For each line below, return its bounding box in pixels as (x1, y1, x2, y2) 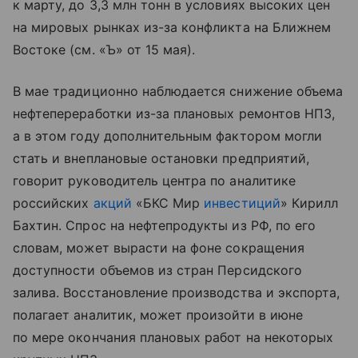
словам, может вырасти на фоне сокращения (13, 240, 304, 257)
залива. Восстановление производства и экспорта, (13, 284, 340, 301)
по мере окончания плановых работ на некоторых (13, 329, 334, 346)
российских (13, 195, 93, 212)
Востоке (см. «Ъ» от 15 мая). (13, 42, 196, 58)
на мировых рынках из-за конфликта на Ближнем (13, 19, 332, 36)
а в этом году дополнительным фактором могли (13, 128, 323, 145)
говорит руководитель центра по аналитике (13, 173, 296, 189)
